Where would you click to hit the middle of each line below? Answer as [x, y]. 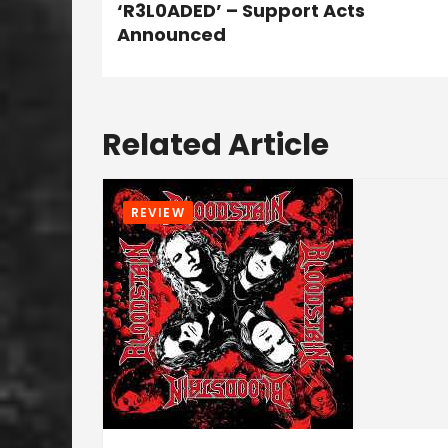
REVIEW [158, 212]
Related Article [215, 145]
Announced [171, 34]
